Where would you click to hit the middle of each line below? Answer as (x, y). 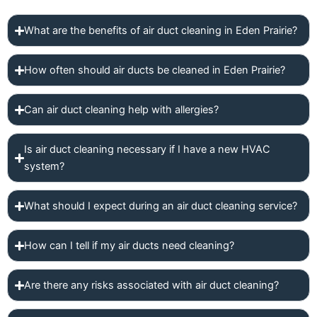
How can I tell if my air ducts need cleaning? (129, 246)
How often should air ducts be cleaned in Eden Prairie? (155, 70)
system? (45, 166)
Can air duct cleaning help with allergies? (122, 110)
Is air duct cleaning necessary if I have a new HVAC (148, 149)
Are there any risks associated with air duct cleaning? (152, 285)
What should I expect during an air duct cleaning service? (161, 206)
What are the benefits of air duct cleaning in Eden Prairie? (161, 30)
